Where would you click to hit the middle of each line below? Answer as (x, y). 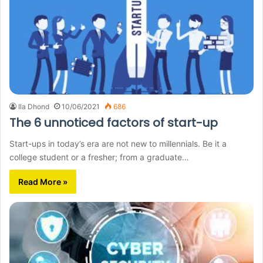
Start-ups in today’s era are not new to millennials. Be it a (118, 144)
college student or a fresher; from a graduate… (99, 157)
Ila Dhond (34, 107)
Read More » (43, 182)
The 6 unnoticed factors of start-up (114, 123)
